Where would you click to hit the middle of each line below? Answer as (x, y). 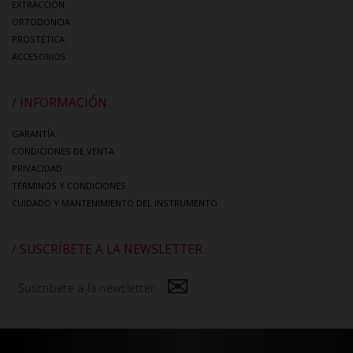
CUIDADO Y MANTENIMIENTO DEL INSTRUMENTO (115, 203)
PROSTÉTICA (38, 39)
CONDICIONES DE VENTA (63, 151)
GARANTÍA (33, 134)
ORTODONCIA (41, 22)
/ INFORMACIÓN (59, 103)
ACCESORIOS (39, 57)
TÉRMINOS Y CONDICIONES (69, 186)
